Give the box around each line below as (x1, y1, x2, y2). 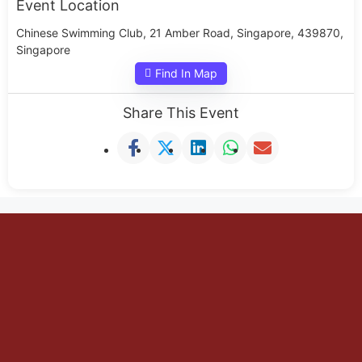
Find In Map (155, 66, 217, 80)
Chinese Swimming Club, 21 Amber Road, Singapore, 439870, (16, 26, 343, 40)
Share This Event (123, 104, 239, 121)
